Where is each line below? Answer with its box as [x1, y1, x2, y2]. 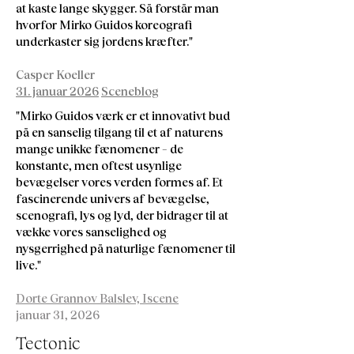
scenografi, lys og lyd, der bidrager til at [16, 208, 228, 222]
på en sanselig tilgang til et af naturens [16, 125, 223, 139]
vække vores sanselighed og [16, 224, 167, 239]
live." [16, 258, 41, 272]
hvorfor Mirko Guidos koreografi [16, 17, 192, 32]
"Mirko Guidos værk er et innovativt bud [16, 108, 230, 122]
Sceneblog [101, 84, 159, 98]
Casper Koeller [16, 67, 97, 81]
